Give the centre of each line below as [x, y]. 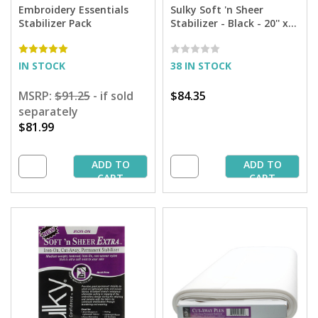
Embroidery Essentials [73, 10]
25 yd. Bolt [197, 37]
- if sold [112, 96]
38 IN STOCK [201, 66]
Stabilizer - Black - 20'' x [229, 23]
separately [48, 112]
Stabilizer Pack [55, 23]
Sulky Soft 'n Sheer [217, 10]
